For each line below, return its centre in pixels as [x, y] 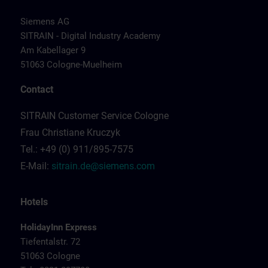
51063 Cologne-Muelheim [71, 65]
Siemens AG [45, 22]
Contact [37, 89]
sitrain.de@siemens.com [103, 166]
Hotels [34, 202]
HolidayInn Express [59, 227]
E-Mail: [36, 166]
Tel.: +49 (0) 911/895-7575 [77, 149]
